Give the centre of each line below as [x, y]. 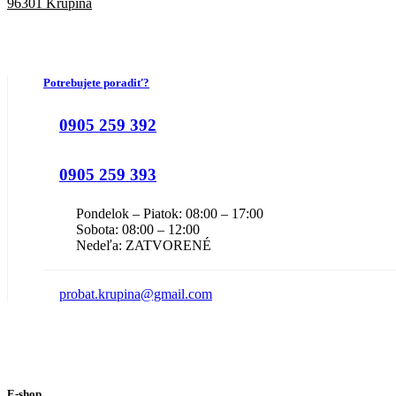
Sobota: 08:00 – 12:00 [138, 230]
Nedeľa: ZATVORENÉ [144, 246]
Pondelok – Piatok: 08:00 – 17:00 [170, 214]
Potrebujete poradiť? [96, 83]
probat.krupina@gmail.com [136, 294]
